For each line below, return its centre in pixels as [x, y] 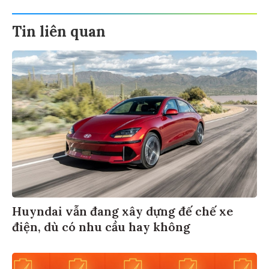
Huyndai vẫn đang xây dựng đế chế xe [122, 209]
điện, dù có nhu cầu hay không [101, 225]
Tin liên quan [59, 29]
